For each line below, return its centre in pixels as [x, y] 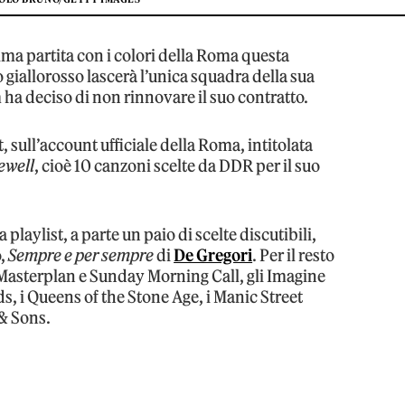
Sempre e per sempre [81, 255]
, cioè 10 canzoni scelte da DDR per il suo [178, 165]
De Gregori [213, 255]
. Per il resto [294, 255]
